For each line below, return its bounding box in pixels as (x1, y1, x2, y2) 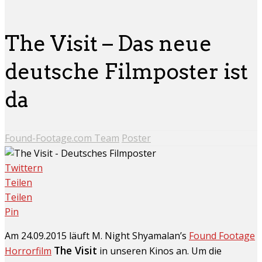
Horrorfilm (5, 244, 51, 258)
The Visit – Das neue (5, 30, 212, 56)
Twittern (5, 161, 43, 175)
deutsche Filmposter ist (5, 58, 248, 84)
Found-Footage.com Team (5, 132, 119, 145)
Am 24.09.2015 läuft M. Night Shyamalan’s (5, 229, 189, 243)
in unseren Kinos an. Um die (97, 244, 222, 258)
